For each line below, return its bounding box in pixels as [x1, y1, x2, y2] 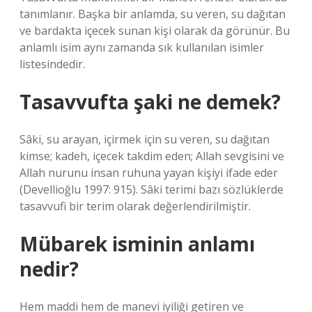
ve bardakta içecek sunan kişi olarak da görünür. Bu [19, 23, 290, 38]
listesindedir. [19, 56, 85, 72]
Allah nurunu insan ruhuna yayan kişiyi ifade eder [19, 165, 278, 180]
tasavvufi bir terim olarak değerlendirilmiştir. [19, 198, 251, 214]
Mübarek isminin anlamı [19, 231, 255, 257]
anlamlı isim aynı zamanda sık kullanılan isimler [19, 40, 264, 55]
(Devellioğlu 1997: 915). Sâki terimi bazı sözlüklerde [19, 182, 283, 197]
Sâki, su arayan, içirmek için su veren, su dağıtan [19, 132, 270, 147]
